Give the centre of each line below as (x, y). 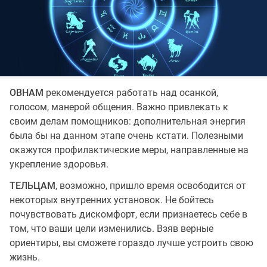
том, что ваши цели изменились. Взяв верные (111, 229)
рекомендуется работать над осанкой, (132, 93)
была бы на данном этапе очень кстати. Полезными (126, 136)
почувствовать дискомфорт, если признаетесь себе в (128, 214)
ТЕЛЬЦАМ (32, 186)
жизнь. (25, 257)
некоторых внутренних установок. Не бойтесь (112, 200)
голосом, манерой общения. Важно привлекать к (119, 107)
